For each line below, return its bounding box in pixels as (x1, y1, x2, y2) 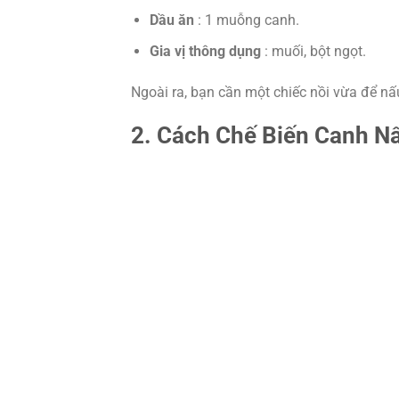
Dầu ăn (149, 12, 198, 29)
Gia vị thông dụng (149, 42, 265, 60)
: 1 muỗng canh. (197, 12, 299, 29)
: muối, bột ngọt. (264, 42, 366, 60)
